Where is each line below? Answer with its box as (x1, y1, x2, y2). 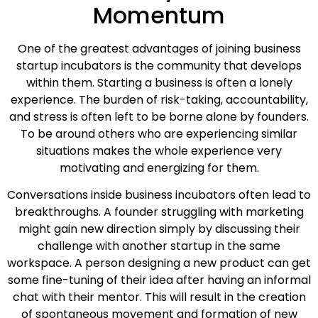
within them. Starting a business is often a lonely (26, 74, 292, 91)
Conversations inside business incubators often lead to (7, 186, 311, 203)
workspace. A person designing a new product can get (7, 254, 311, 271)
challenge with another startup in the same (38, 237, 280, 254)
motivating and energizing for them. (59, 159, 259, 176)
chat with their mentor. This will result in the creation (12, 288, 306, 305)
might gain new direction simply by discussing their (18, 220, 300, 237)
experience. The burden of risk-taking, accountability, (10, 91, 308, 108)
